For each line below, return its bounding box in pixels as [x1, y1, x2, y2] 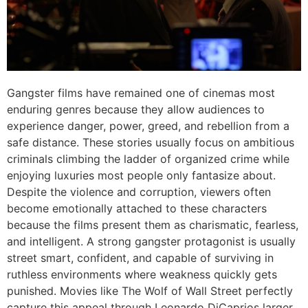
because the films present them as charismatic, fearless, [7, 218, 298, 232]
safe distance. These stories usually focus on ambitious [7, 135, 294, 150]
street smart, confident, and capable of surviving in [7, 251, 274, 265]
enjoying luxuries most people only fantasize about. [7, 168, 276, 183]
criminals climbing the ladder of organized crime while [7, 152, 289, 166]
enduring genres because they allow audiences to [7, 102, 265, 117]
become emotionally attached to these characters [7, 201, 267, 216]
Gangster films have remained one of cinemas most [7, 86, 275, 100]
